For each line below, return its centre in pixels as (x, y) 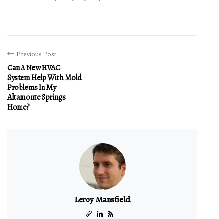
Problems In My (32, 87)
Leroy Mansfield (102, 199)
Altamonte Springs (36, 97)
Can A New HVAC (34, 68)
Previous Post (36, 54)
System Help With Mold (44, 77)
